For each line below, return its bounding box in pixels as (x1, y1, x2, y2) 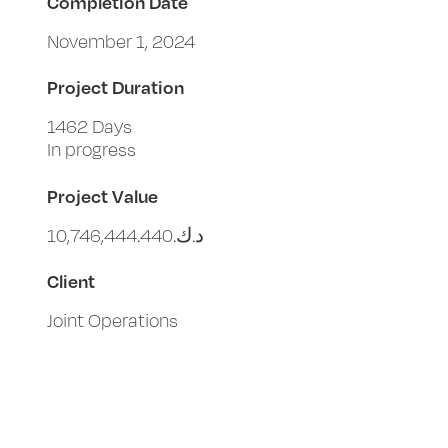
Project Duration (47, 74, 185, 101)
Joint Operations (47, 306, 179, 333)
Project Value (47, 182, 159, 209)
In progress (47, 136, 137, 163)
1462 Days (47, 113, 133, 140)
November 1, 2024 (47, 27, 196, 54)
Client (47, 268, 96, 295)
